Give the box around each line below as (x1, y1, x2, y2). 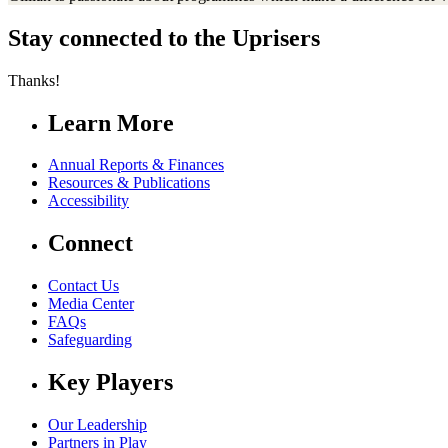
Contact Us (48, 277, 119, 295)
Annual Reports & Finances (48, 156, 224, 174)
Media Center (48, 295, 134, 313)
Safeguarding (48, 331, 132, 349)
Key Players (48, 369, 173, 396)
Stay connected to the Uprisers (8, 24, 320, 51)
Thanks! (8, 71, 60, 89)
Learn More (48, 109, 174, 136)
